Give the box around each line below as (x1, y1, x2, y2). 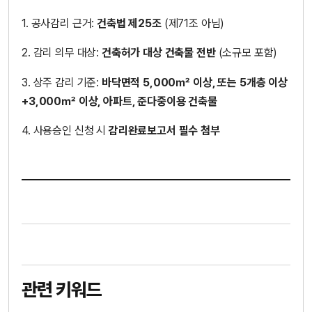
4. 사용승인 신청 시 (22, 123, 109, 137)
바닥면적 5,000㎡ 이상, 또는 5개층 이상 (101, 75, 288, 89)
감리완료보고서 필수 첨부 (108, 123, 220, 137)
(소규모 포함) (215, 46, 278, 60)
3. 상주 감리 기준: (22, 75, 102, 89)
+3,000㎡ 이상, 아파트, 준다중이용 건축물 (22, 94, 217, 108)
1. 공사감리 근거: (22, 17, 97, 31)
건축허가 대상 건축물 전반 (101, 46, 216, 60)
